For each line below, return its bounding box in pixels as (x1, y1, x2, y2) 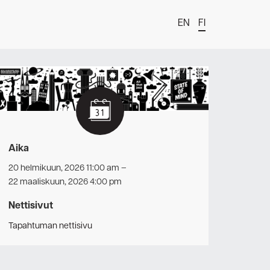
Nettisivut (8, 199, 53, 213)
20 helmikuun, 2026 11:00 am (8, 162, 119, 175)
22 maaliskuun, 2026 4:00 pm (8, 176, 122, 189)
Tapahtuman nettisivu (8, 219, 92, 232)
